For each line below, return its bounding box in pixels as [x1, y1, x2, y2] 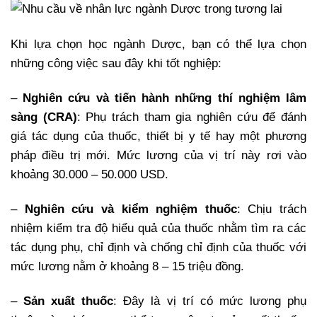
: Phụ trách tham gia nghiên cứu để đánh [76, 110, 307, 124]
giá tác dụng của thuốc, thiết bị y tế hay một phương [11, 129, 306, 143]
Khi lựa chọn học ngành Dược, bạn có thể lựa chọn [11, 37, 306, 51]
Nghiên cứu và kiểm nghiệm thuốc [24, 202, 237, 216]
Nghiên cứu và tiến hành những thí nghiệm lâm [23, 91, 307, 105]
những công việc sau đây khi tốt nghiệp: [11, 56, 221, 70]
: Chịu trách [236, 202, 306, 216]
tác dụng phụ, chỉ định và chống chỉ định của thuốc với [11, 240, 306, 254]
